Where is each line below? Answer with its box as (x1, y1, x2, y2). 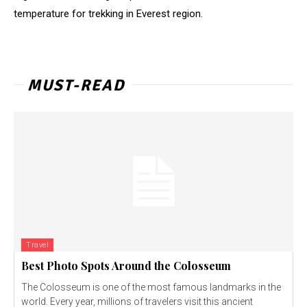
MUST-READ (27, 75, 125, 96)
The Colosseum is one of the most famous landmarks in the (21, 282, 281, 293)
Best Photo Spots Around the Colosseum (21, 258, 231, 273)
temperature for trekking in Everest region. (14, 8, 203, 21)
